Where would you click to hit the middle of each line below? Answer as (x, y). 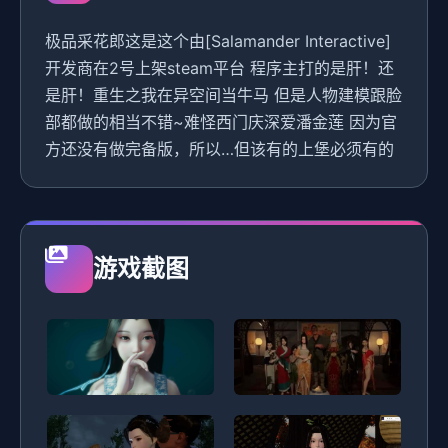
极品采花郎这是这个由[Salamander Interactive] (218, 41)
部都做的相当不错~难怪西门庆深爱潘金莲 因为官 (221, 122)
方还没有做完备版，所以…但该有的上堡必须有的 (219, 149)
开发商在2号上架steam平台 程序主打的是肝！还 (219, 68)
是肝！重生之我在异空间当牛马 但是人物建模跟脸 (223, 95)
